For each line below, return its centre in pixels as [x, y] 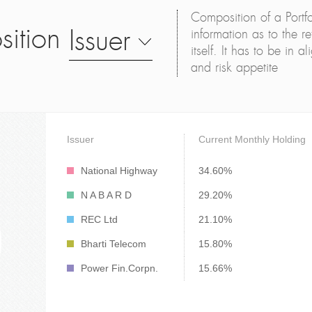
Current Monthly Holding [252, 139]
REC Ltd [99, 219]
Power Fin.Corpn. [119, 268]
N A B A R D [106, 195]
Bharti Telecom [114, 244]
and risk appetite [234, 68]
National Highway [119, 171]
